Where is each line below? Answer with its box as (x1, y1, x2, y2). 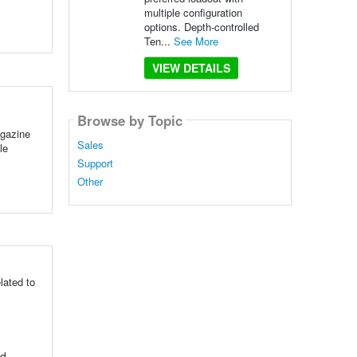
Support (76, 155, 113, 171)
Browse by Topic (76, 110, 182, 130)
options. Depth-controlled (143, 19, 259, 34)
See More (173, 33, 218, 49)
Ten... (143, 33, 174, 49)
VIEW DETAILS (151, 60, 230, 76)
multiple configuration (143, 5, 242, 20)
